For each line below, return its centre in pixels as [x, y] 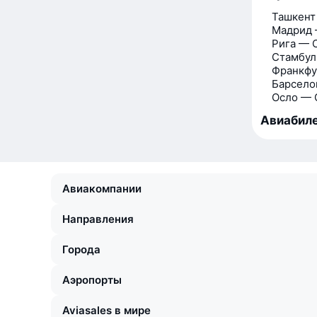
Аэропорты [92, 280]
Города [81, 249]
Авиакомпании [102, 189]
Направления [98, 219]
